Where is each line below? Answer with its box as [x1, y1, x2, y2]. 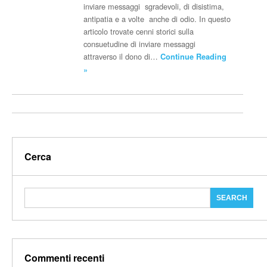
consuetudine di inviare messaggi [83, 38, 196, 49]
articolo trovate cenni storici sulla [83, 26, 194, 37]
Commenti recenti [24, 251, 104, 265]
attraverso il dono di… [83, 51, 161, 62]
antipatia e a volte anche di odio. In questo [83, 13, 231, 24]
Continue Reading [160, 51, 227, 62]
